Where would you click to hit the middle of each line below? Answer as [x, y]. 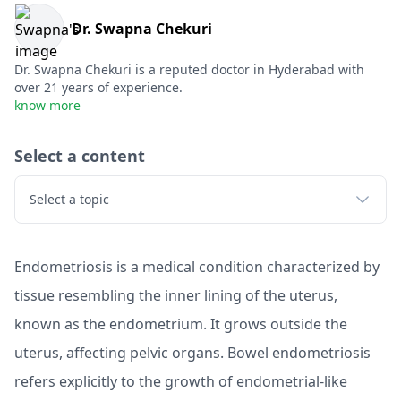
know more [47, 105]
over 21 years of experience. [98, 87]
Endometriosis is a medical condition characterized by [197, 267]
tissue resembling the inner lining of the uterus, [176, 295]
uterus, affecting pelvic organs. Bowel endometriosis [192, 353]
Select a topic [69, 199]
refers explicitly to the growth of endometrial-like [181, 381]
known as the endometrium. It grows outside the [181, 324]
